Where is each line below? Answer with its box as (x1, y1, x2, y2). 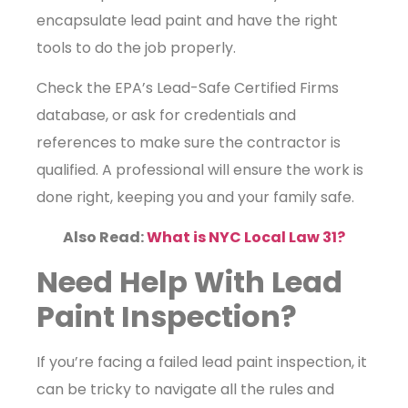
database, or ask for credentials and (36, 104, 296, 126)
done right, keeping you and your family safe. (36, 186, 354, 208)
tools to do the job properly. (36, 36, 236, 58)
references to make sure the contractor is (36, 131, 341, 153)
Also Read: (63, 227, 147, 249)
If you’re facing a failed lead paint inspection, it (36, 351, 367, 372)
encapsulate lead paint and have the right (36, 9, 338, 31)
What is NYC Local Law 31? (147, 227, 345, 249)
